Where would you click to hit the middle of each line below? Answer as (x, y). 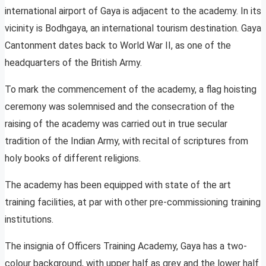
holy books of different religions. (73, 159)
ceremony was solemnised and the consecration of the (120, 107)
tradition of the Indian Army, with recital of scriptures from (126, 141)
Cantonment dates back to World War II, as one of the (118, 46)
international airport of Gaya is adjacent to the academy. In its (133, 11)
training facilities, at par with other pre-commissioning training (133, 202)
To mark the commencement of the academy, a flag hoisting (131, 90)
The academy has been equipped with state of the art (118, 185)
